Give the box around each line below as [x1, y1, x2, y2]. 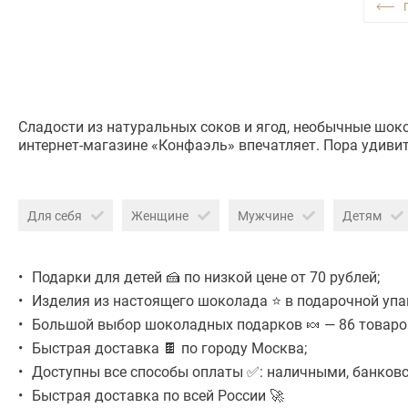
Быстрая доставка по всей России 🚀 [32, 385, 284, 405]
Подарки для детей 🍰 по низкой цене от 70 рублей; [32, 267, 380, 287]
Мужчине [238, 207, 293, 225]
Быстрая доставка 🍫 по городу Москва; [32, 338, 307, 358]
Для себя [27, 207, 82, 225]
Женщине [131, 207, 189, 225]
